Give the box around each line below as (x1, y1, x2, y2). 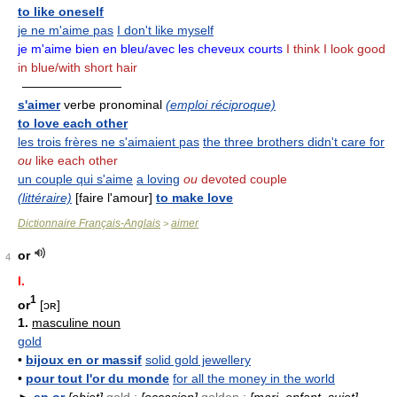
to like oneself (18, 4, 104, 19)
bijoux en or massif (26, 353, 142, 368)
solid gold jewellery (145, 353, 251, 368)
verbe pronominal (60, 97, 162, 112)
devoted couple (198, 171, 287, 186)
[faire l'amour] (75, 190, 152, 205)
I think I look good (283, 41, 385, 56)
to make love (156, 190, 233, 205)
